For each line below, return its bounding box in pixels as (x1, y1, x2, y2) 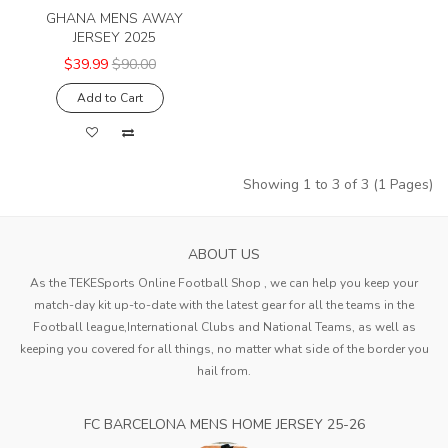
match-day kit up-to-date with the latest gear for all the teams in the (34, 297, 414, 314)
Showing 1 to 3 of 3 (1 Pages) (243, 175, 433, 195)
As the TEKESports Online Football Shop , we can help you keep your (30, 275, 418, 292)
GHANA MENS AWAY (46, 9, 184, 29)
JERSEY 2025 (73, 28, 157, 48)
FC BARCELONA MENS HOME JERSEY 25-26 (83, 415, 365, 435)
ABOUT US (188, 245, 260, 265)
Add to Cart (76, 90, 143, 107)
